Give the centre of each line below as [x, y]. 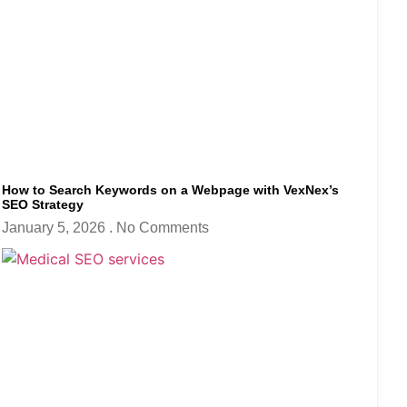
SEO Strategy [43, 205]
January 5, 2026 [55, 228]
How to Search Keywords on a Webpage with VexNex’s [170, 190]
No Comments [163, 228]
